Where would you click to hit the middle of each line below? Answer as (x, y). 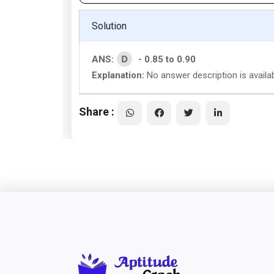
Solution (109, 26)
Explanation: (118, 75)
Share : (97, 111)
